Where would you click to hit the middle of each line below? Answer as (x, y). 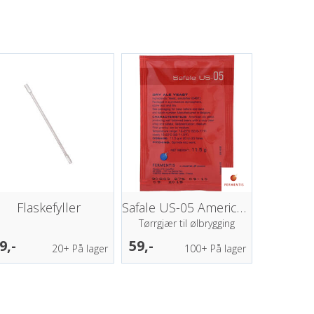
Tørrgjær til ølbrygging (186, 223)
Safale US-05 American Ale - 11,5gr (242, 207)
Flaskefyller (49, 207)
